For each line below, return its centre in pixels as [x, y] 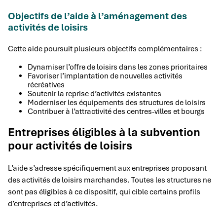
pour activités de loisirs [70, 146]
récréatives [46, 85]
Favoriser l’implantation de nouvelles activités [105, 76]
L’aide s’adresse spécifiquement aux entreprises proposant [107, 168]
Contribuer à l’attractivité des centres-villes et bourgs [116, 112]
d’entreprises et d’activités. [53, 204]
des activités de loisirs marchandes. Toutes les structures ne [110, 180]
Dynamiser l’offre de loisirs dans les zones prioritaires [118, 67]
